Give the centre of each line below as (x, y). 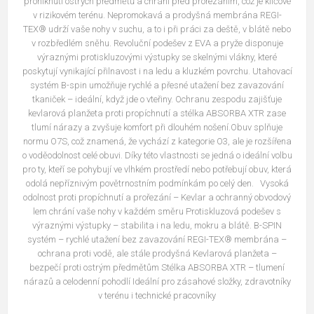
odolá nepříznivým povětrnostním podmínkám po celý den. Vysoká (157, 184)
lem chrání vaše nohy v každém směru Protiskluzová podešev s (157, 212)
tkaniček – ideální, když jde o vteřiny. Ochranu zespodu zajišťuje (157, 100)
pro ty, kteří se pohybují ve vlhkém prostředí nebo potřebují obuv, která (157, 170)
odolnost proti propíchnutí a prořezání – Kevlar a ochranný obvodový (157, 198)
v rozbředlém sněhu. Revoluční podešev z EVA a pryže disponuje (157, 43)
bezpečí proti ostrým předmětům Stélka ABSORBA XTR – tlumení (157, 268)
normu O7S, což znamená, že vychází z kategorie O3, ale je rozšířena (157, 142)
